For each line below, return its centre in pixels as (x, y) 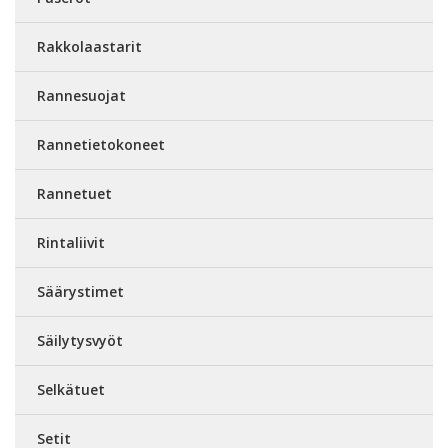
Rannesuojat (81, 95)
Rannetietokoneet (101, 144)
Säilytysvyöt (80, 340)
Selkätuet (71, 389)
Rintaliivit (71, 242)
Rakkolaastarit (89, 46)
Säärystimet (80, 291)
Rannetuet (74, 193)
